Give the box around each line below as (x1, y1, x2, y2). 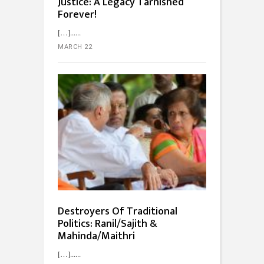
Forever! (58, 5, 97, 24)
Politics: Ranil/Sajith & (58, 214, 157, 233)
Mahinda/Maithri (58, 227, 135, 245)
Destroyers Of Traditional (58, 202, 177, 220)
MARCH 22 (58, 42, 92, 51)
